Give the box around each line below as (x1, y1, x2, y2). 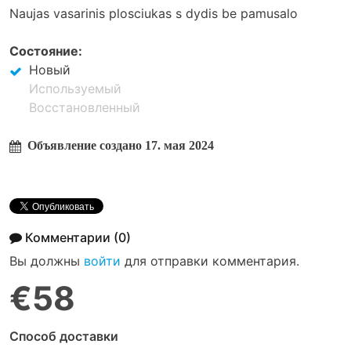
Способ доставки (9, 327, 118, 344)
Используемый (29, 80, 121, 96)
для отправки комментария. (121, 252, 299, 269)
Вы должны (9, 252, 84, 269)
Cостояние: (9, 42, 82, 59)
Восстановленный (29, 99, 140, 115)
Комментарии (25, 229, 114, 245)
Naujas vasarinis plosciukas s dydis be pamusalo (9, 5, 298, 21)
